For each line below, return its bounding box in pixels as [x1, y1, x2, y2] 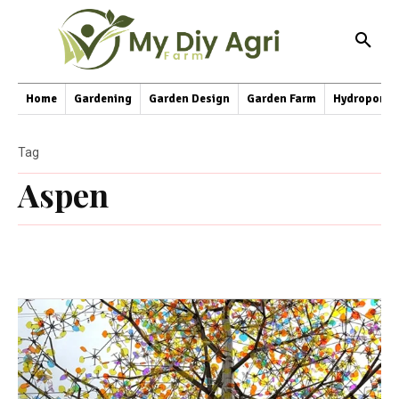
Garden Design [149, 91, 230, 106]
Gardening [74, 91, 132, 106]
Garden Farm [247, 91, 316, 106]
